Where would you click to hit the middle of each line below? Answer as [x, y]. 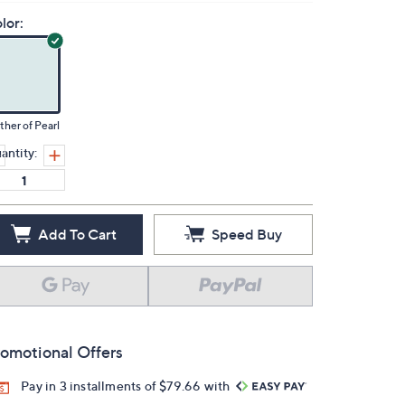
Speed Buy [247, 234]
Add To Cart [77, 234]
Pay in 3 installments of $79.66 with [127, 386]
